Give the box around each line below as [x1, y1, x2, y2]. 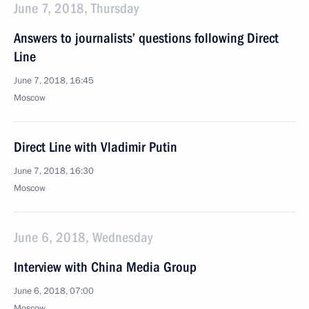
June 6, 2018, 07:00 [14, 285, 94, 297]
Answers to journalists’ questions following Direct [14, 30, 279, 46]
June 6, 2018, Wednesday [14, 229, 152, 246]
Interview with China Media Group [14, 259, 197, 275]
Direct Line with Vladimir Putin [14, 139, 177, 155]
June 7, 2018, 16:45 [14, 74, 94, 87]
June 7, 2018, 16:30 [14, 165, 94, 177]
